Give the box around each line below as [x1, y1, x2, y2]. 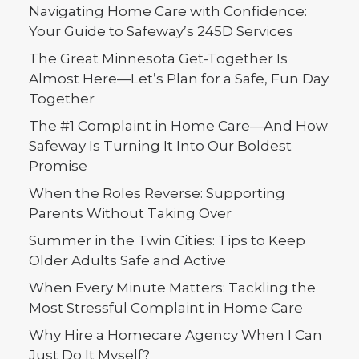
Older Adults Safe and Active [29, 252, 226, 268]
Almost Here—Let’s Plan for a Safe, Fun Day [29, 71, 329, 87]
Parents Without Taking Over [29, 205, 232, 221]
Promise [29, 158, 87, 174]
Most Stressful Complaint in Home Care [29, 300, 303, 316]
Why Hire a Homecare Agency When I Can [29, 327, 322, 343]
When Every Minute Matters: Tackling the [29, 280, 316, 296]
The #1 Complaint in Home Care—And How [29, 118, 328, 134]
